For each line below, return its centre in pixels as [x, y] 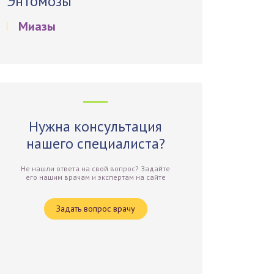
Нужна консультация [96, 126]
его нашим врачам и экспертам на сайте [95, 177]
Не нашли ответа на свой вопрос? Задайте [96, 168]
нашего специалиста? [95, 143]
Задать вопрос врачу [95, 209]
